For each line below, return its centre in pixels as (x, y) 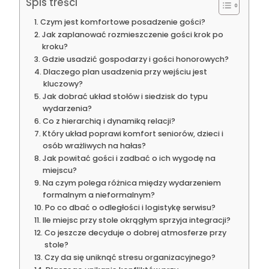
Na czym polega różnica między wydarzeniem (131, 183)
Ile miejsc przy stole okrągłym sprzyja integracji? (136, 220)
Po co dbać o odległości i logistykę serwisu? (130, 207)
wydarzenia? (67, 108)
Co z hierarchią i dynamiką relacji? (109, 121)
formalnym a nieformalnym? (98, 195)
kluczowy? (63, 83)
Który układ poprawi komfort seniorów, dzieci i (133, 133)
